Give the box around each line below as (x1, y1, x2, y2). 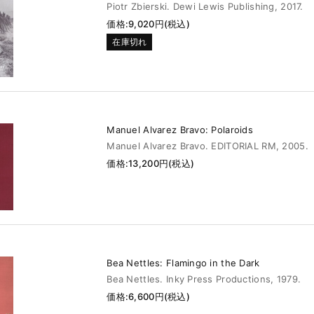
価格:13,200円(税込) (107, 158, 195, 170)
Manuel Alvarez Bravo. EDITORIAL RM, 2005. (107, 140, 308, 152)
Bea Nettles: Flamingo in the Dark (107, 257, 260, 268)
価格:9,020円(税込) (107, 18, 190, 29)
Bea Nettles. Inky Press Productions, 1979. (107, 273, 301, 285)
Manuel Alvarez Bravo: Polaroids (107, 124, 253, 136)
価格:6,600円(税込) (107, 290, 190, 302)
